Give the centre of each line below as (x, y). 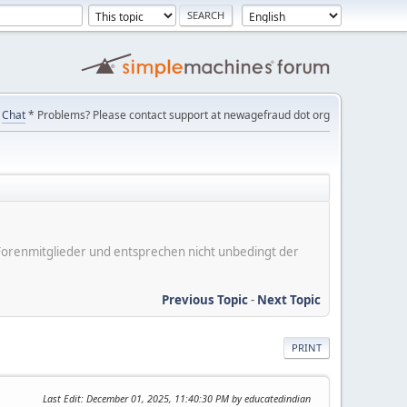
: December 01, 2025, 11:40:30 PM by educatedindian (196, 398)
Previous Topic (205, 299)
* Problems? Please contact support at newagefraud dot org (178, 115)
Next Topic (289, 299)
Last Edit (62, 398)
